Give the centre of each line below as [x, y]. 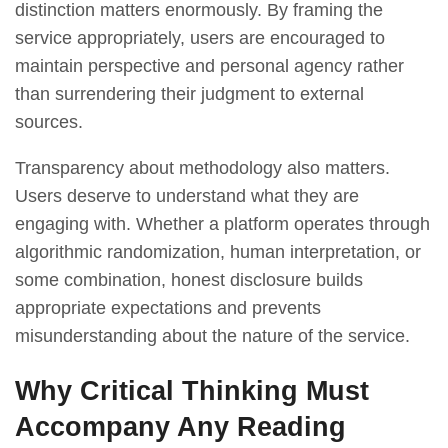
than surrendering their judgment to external [189, 94]
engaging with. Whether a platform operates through [222, 224]
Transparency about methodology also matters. [202, 168]
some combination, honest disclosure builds [189, 280]
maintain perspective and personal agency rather [209, 66]
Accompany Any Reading [180, 427]
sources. [49, 122]
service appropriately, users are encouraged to [200, 38]
